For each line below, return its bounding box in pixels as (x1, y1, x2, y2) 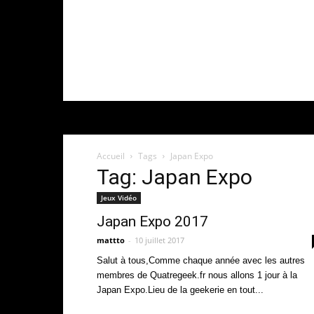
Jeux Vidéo (101, 193, 137, 203)
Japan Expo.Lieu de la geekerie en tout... (97, 285, 264, 295)
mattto (97, 235, 125, 245)
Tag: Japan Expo (97, 165, 252, 189)
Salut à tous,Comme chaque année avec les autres (97, 255, 305, 266)
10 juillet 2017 (135, 235, 184, 245)
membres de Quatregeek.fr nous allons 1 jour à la (97, 270, 297, 280)
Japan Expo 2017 (97, 213, 208, 230)
